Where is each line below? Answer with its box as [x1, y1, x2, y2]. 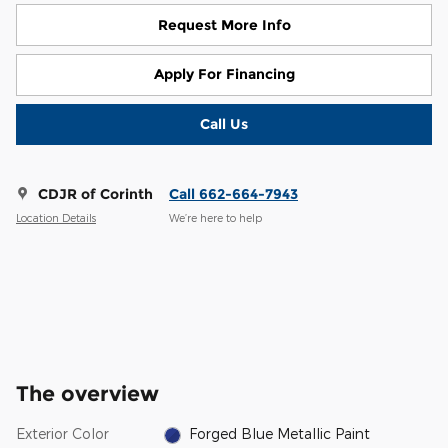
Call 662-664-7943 [169, 185, 298, 204]
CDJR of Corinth [38, 185, 153, 204]
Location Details [16, 210, 96, 224]
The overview [16, 381, 159, 407]
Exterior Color [16, 425, 109, 443]
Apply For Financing [153, 65, 295, 84]
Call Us [200, 114, 248, 133]
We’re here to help [169, 210, 262, 224]
